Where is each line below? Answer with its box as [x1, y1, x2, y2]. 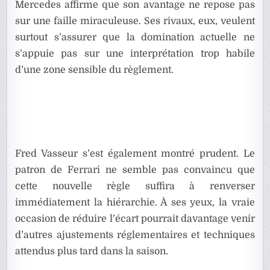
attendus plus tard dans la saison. [15, 245, 169, 257]
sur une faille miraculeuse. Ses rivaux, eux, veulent [15, 15, 255, 27]
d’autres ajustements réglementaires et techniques [15, 229, 255, 240]
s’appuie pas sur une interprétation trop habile [15, 48, 255, 59]
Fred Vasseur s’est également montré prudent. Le [15, 148, 255, 159]
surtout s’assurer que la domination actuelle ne [15, 31, 255, 43]
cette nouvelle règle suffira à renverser [15, 180, 255, 192]
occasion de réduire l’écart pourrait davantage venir [15, 213, 255, 224]
